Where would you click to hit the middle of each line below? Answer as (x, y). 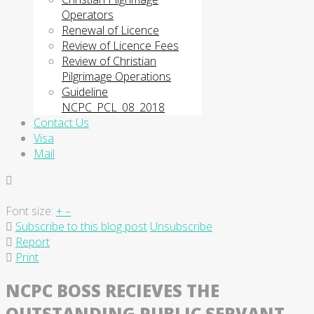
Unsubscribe (181, 226)
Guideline (85, 92)
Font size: (29, 211)
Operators (88, 15)
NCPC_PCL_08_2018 (113, 107)
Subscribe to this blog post (81, 226)
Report (33, 242)
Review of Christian (109, 61)
